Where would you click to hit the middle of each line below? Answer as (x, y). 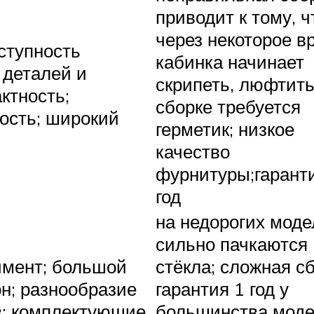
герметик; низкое (225, 129)
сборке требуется (228, 107)
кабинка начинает (230, 62)
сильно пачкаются (232, 244)
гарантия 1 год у (222, 289)
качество (193, 152)
